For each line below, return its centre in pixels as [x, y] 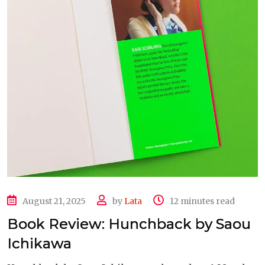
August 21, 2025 [54, 201]
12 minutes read [202, 201]
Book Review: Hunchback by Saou [129, 224]
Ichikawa [39, 243]
